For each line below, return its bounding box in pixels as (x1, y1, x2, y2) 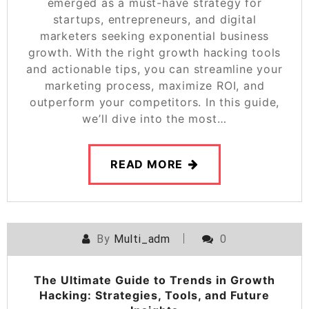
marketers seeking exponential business (39, 28, 270, 43)
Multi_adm (113, 232, 170, 246)
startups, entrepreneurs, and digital (52, 12, 257, 26)
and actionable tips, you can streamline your (26, 61, 283, 76)
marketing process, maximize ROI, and (44, 78, 265, 92)
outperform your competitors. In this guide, (29, 94, 280, 109)
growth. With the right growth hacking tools (28, 45, 281, 59)
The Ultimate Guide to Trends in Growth (34, 272, 275, 287)
